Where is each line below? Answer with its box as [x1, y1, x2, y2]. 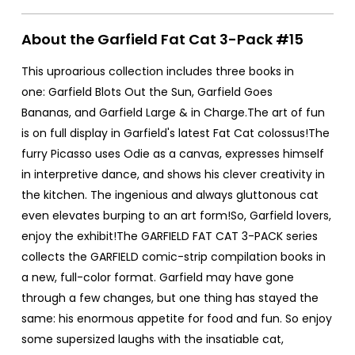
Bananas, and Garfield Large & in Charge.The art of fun [21, 104, 325, 120]
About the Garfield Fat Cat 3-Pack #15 [21, 29, 303, 49]
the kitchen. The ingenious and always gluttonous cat [21, 186, 319, 203]
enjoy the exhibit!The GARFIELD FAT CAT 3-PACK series [21, 227, 318, 244]
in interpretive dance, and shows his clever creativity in [21, 166, 325, 182]
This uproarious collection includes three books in [21, 63, 294, 79]
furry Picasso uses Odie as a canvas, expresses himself [21, 145, 324, 162]
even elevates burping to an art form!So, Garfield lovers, [21, 207, 331, 223]
